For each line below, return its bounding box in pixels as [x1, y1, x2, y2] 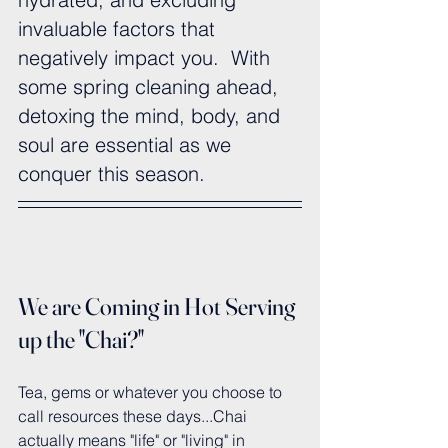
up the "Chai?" [18, 325, 144, 355]
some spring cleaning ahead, [18, 74, 284, 100]
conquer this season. [18, 161, 205, 187]
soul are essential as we [18, 132, 237, 158]
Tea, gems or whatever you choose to [18, 382, 286, 403]
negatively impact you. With [18, 45, 276, 71]
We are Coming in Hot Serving [18, 292, 299, 322]
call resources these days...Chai [18, 406, 251, 427]
